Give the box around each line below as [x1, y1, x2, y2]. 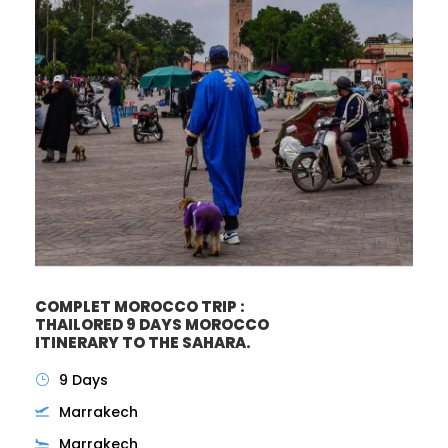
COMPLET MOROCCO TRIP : [35, 295, 245, 317]
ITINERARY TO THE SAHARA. [35, 331, 251, 353]
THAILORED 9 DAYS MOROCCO [35, 313, 269, 335]
